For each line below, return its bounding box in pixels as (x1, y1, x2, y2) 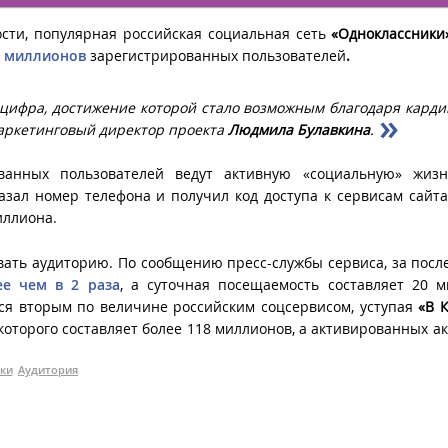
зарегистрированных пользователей (86, 45, 346, 65)
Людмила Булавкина (228, 119, 370, 139)
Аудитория (18, 361, 78, 377)
